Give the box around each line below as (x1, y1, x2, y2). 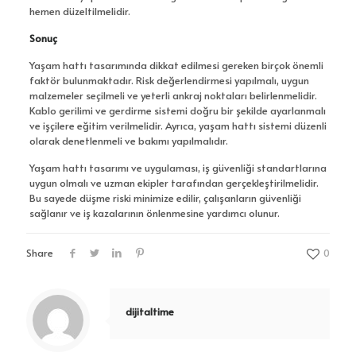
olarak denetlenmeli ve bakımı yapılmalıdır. (29, 133, 228, 149)
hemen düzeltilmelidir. (29, 4, 130, 19)
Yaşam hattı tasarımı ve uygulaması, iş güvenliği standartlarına (29, 161, 327, 176)
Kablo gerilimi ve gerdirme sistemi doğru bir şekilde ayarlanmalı (29, 103, 326, 118)
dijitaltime (126, 304, 174, 319)
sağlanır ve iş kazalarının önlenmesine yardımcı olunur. (29, 206, 280, 221)
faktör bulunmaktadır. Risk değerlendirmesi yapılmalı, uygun (29, 73, 309, 88)
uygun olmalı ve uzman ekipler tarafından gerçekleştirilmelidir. (29, 176, 319, 191)
